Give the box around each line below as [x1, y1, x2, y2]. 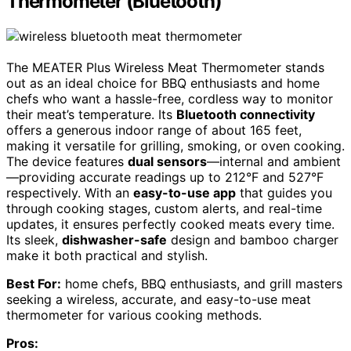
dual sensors [128, 153, 207, 169]
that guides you [236, 184, 332, 201]
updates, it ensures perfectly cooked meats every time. [6, 215, 335, 232]
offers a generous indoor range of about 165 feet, [6, 121, 302, 138]
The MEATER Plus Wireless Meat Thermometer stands [6, 59, 324, 75]
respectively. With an [6, 184, 133, 201]
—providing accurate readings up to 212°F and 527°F [6, 168, 324, 185]
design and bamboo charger [167, 231, 338, 248]
